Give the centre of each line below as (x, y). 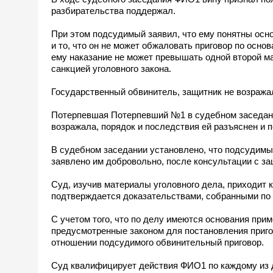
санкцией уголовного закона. (111, 68)
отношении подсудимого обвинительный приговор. (158, 242)
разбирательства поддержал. (113, 10)
